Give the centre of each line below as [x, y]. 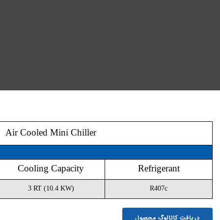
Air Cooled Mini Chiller [162, 132]
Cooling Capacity [162, 168]
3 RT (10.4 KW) [162, 188]
